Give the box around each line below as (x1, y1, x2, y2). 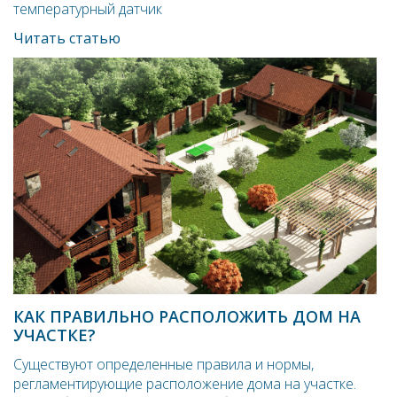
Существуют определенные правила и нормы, (13, 354, 314, 374)
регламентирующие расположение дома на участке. (13, 373, 356, 393)
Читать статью (13, 27, 121, 48)
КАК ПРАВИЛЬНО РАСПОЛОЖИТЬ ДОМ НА (13, 305, 361, 327)
